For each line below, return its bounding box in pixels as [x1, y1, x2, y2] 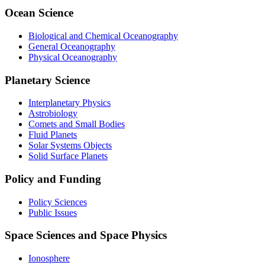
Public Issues [28, 207, 77, 218]
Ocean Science [5, 7, 73, 20]
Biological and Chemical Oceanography [28, 30, 178, 41]
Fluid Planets [28, 130, 77, 140]
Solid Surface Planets [28, 151, 108, 161]
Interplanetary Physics [28, 98, 111, 108]
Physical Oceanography [28, 51, 117, 62]
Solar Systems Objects [28, 140, 112, 151]
